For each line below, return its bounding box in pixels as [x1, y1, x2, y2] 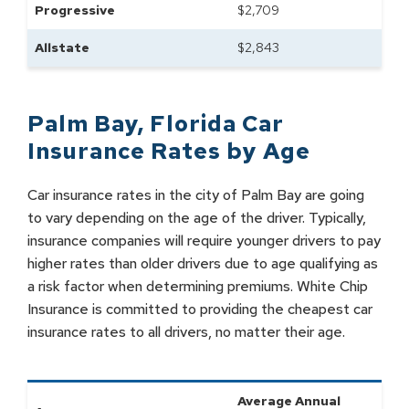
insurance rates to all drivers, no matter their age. [27, 322, 345, 341]
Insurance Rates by [27, 136, 263, 166]
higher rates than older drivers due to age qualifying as [27, 254, 378, 273]
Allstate [35, 39, 89, 56]
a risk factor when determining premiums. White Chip [27, 277, 368, 296]
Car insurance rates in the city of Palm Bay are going [27, 185, 364, 204]
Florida [150, 109, 236, 139]
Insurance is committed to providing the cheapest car [27, 299, 372, 319]
